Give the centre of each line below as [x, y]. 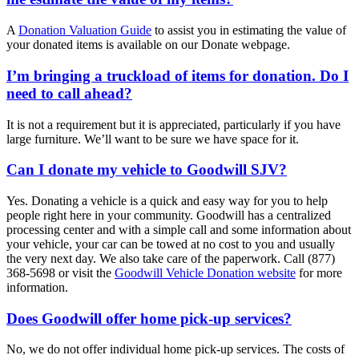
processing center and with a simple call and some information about [179, 230]
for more [319, 273]
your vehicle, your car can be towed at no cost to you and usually [171, 244]
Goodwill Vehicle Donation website [205, 273]
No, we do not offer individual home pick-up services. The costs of [175, 349]
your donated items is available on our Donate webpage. [148, 45]
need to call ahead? [69, 93]
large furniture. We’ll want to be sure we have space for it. [153, 139]
